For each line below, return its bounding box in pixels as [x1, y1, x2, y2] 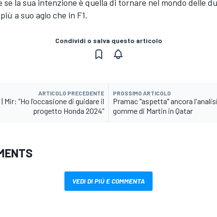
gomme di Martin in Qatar [113, 106, 193, 116]
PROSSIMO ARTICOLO [113, 90, 171, 97]
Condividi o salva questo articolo [55, 36, 162, 45]
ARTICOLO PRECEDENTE [38, 90, 104, 97]
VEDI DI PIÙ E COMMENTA [72, 177, 145, 186]
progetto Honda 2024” [33, 106, 104, 116]
